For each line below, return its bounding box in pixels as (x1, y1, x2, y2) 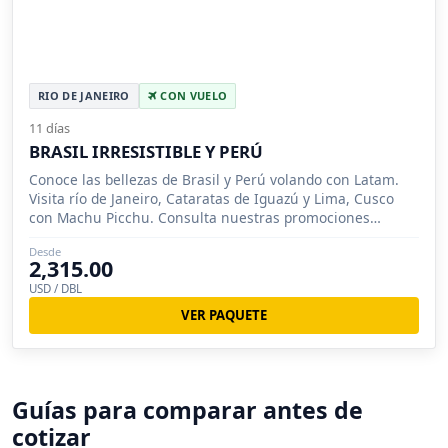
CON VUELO (156, 87, 228, 103)
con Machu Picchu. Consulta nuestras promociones (29, 207, 370, 227)
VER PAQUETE (181, 305, 267, 324)
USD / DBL (29, 280, 82, 296)
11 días (29, 118, 70, 137)
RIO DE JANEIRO (38, 87, 130, 103)
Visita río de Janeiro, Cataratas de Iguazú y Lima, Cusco (29, 188, 394, 208)
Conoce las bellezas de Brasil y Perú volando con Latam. (29, 169, 399, 189)
